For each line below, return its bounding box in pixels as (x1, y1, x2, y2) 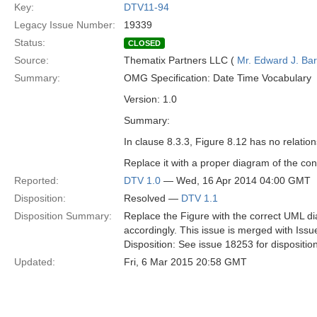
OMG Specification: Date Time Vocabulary (124, 72, 311, 83)
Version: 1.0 (124, 93, 177, 105)
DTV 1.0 (124, 175, 161, 186)
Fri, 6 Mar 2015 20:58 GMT (124, 256, 247, 267)
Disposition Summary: (14, 210, 112, 221)
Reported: (14, 175, 59, 186)
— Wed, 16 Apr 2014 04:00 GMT (161, 175, 311, 186)
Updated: (14, 256, 55, 267)
